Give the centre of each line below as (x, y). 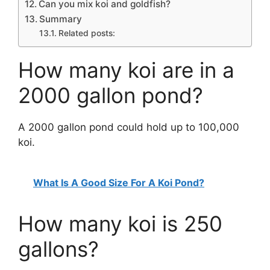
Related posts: (86, 33)
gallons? (58, 249)
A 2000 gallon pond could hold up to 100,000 (129, 127)
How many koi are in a (126, 70)
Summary (61, 19)
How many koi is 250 (120, 224)
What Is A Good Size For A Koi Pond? (119, 183)
